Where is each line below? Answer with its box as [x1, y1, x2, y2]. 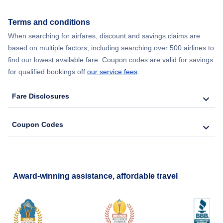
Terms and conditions [8, 18, 90, 27]
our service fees [87, 68, 137, 76]
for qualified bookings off [8, 68, 87, 76]
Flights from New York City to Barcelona [16, 25, 141, 34]
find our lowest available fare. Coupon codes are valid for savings [8, 56, 213, 64]
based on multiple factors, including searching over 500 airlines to [8, 44, 214, 52]
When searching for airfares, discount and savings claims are [8, 32, 200, 40]
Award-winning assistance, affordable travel [13, 172, 178, 181]
